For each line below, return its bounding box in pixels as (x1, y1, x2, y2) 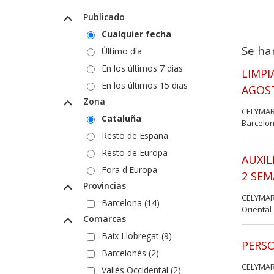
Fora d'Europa (102, 163, 157, 176)
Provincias (80, 179, 126, 191)
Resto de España (102, 129, 168, 141)
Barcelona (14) (102, 196, 160, 209)
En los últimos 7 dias (102, 62, 183, 74)
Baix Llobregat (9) (102, 229, 172, 242)
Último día (102, 45, 142, 57)
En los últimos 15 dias (102, 79, 188, 91)
